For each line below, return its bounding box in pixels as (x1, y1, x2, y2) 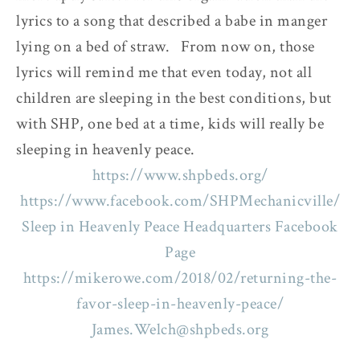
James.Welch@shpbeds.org (91, 318, 269, 340)
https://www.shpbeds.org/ (92, 164, 268, 186)
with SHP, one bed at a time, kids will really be (16, 112, 324, 134)
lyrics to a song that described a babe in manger (16, 10, 327, 31)
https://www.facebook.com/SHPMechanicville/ (20, 190, 340, 211)
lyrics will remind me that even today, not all (16, 61, 312, 83)
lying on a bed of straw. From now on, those (16, 35, 315, 57)
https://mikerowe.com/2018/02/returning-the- (22, 267, 337, 288)
